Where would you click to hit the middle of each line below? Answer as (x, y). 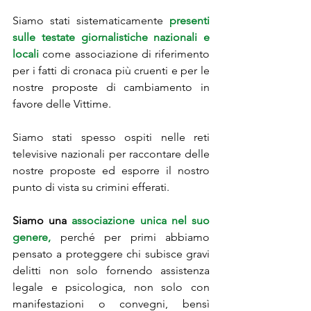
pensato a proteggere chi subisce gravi (111, 254)
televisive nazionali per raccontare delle (111, 154)
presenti (190, 21)
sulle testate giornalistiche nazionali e (111, 37)
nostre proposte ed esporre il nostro (111, 171)
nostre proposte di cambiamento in (111, 87)
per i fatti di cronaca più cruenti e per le (111, 71)
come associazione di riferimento (126, 54)
